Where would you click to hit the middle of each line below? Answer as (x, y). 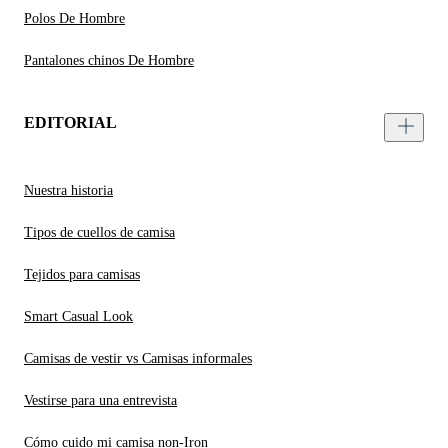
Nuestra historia (68, 191)
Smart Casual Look (78, 317)
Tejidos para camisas (82, 275)
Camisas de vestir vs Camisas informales (138, 359)
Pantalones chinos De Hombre (109, 61)
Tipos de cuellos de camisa (99, 233)
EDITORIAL (70, 123)
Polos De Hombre (74, 19)
